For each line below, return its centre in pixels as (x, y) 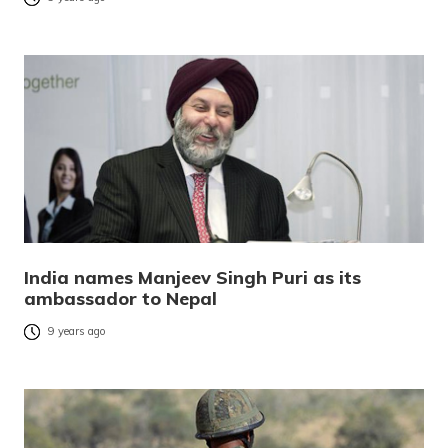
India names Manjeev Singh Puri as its (192, 277)
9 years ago (77, 331)
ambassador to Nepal (120, 298)
